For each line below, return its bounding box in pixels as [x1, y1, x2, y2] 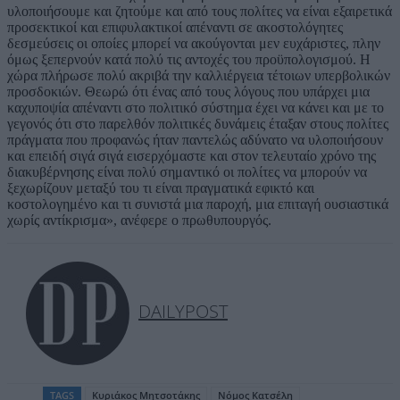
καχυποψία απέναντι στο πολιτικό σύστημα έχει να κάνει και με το [7, 99, 384, 115]
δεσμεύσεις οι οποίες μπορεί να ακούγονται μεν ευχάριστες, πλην [7, 35, 380, 51]
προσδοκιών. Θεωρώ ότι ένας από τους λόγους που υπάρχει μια [7, 83, 370, 99]
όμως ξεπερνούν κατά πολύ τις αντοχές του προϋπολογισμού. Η [7, 51, 371, 67]
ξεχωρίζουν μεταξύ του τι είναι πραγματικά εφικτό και [7, 179, 314, 196]
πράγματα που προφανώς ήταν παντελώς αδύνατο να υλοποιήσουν [7, 131, 383, 147]
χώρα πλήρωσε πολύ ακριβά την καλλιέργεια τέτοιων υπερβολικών [7, 67, 390, 83]
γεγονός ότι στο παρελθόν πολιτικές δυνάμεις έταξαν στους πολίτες [7, 115, 388, 131]
